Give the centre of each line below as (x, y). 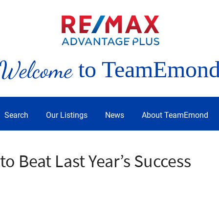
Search (16, 115)
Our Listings (67, 115)
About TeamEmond (175, 115)
